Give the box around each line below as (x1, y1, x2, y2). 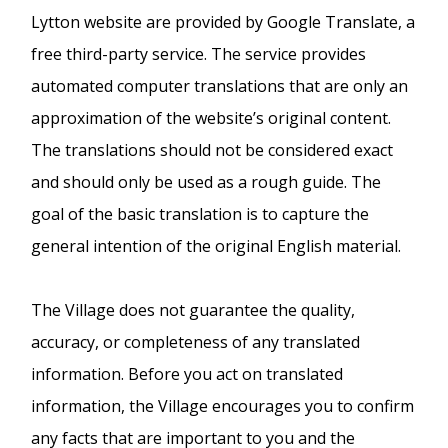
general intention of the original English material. (31, 234, 406, 257)
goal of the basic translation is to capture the (31, 202, 370, 225)
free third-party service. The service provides (31, 42, 367, 65)
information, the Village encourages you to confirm (31, 394, 415, 417)
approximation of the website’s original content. (31, 106, 392, 129)
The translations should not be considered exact (31, 138, 394, 161)
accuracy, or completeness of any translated (31, 330, 361, 353)
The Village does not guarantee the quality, (31, 298, 356, 321)
